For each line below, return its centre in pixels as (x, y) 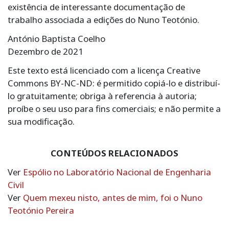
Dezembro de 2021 (45, 51)
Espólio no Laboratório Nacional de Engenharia (117, 172)
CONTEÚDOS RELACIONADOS (114, 153)
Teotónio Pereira (41, 210)
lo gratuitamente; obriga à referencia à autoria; (102, 96)
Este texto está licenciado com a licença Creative (104, 70)
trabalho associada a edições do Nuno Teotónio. (104, 19)
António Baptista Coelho (56, 38)
